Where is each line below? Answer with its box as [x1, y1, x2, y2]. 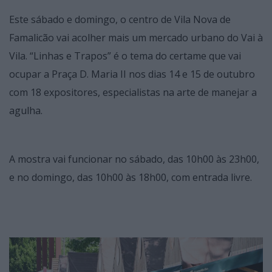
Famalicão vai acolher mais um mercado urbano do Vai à [9, 31, 263, 45]
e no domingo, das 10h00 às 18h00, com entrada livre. [9, 171, 252, 185]
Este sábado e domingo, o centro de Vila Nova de [9, 13, 231, 27]
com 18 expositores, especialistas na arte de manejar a [9, 86, 257, 100]
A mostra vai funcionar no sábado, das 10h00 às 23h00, [9, 152, 259, 166]
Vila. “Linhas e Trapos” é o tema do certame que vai [9, 49, 241, 63]
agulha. [9, 104, 42, 118]
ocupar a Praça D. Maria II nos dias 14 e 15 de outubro [9, 67, 255, 81]
